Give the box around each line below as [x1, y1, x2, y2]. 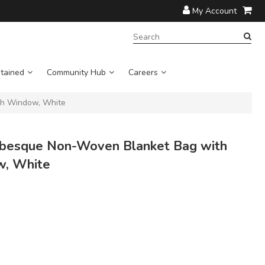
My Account [192, 5, 237, 17]
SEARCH [132, 31, 167, 42]
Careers [128, 67, 158, 79]
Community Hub [46, 67, 106, 79]
